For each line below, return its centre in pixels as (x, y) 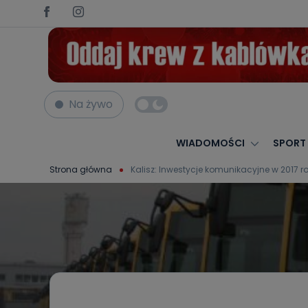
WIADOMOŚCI (210, 143)
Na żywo (91, 104)
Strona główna (81, 169)
